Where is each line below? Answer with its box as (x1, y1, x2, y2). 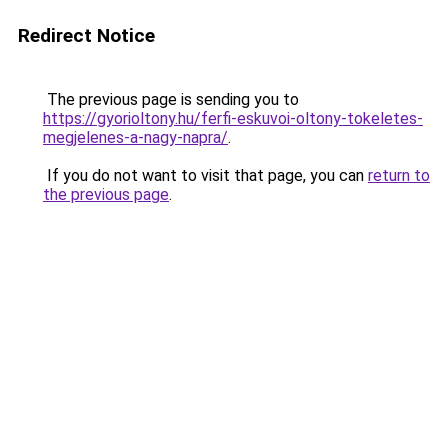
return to (368, 166, 430, 185)
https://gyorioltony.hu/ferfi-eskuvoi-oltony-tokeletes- (43, 109, 423, 128)
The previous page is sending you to (43, 90, 299, 109)
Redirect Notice (18, 24, 155, 47)
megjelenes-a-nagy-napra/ (43, 128, 228, 147)
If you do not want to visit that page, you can (43, 166, 368, 185)
